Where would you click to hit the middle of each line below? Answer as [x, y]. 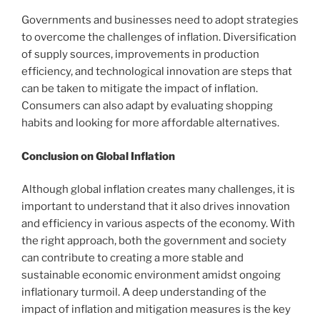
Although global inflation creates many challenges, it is [158, 190]
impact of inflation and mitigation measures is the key [156, 310]
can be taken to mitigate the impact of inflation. [140, 89]
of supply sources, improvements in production [140, 55]
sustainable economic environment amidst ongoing [151, 275]
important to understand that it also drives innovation [156, 207]
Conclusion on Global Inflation [98, 156]
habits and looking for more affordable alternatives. [150, 123]
